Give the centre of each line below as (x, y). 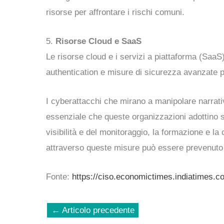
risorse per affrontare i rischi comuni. (115, 12)
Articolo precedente (97, 210)
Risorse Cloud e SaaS (98, 41)
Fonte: (59, 177)
